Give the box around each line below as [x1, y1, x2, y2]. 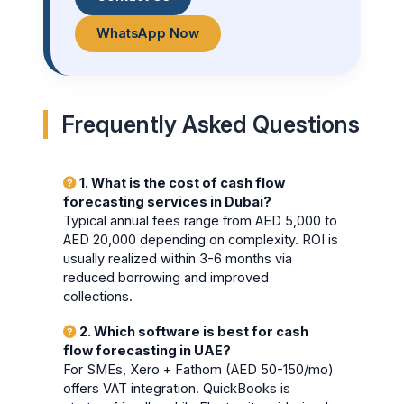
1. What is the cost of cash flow [77, 175, 286, 192]
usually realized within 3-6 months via [63, 251, 293, 268]
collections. [63, 289, 133, 306]
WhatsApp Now [96, 25, 199, 42]
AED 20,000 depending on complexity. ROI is [63, 232, 339, 249]
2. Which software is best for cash [77, 323, 309, 340]
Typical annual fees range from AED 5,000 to [63, 213, 338, 230]
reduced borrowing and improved [63, 270, 270, 287]
